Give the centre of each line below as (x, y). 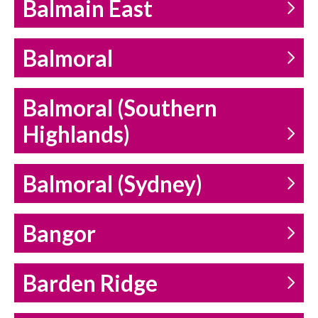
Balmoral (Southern (120, 108)
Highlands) (76, 135)
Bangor (59, 234)
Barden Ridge (90, 284)
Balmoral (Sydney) (113, 184)
